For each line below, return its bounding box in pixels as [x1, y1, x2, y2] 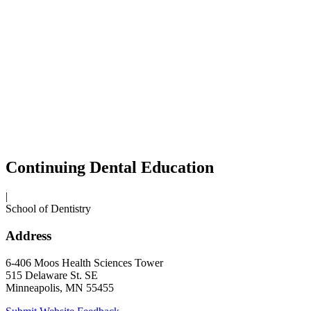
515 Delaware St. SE [6, 269, 98, 281]
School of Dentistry [6, 203, 91, 215]
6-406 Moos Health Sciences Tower [6, 256, 163, 269]
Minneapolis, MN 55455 [6, 281, 114, 294]
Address [6, 228, 51, 244]
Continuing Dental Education [6, 158, 214, 176]
